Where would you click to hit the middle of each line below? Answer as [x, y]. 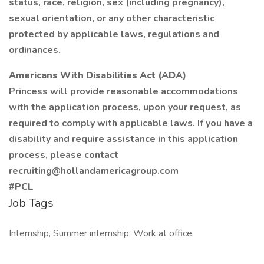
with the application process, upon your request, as [125, 107]
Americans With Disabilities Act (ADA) [98, 75]
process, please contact [64, 155]
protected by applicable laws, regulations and [114, 34]
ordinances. [35, 50]
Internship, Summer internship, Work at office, [101, 233]
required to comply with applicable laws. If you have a [131, 123]
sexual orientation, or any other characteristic [112, 18]
